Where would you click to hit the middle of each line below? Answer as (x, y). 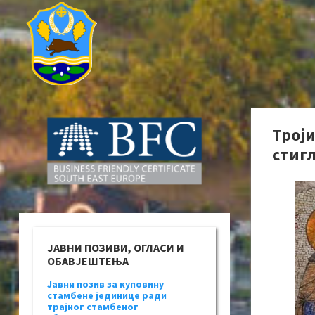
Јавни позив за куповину (105, 284)
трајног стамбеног (93, 307)
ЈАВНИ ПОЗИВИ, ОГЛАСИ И (116, 248)
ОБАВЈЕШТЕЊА (88, 261)
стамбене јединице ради (107, 296)
